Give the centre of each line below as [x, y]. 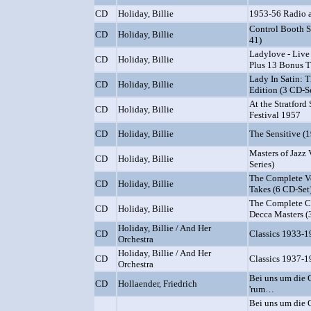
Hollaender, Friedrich [158, 284]
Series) [262, 164]
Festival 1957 [275, 115]
